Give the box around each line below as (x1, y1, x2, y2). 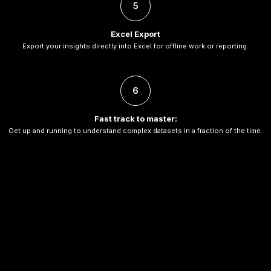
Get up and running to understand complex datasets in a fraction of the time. (8, 126, 263, 135)
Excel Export (111, 29, 160, 39)
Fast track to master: (94, 114, 177, 124)
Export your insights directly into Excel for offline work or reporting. (22, 42, 249, 51)
